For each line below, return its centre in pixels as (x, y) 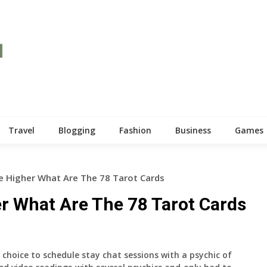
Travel (21, 130)
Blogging (77, 130)
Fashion (135, 130)
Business (193, 130)
